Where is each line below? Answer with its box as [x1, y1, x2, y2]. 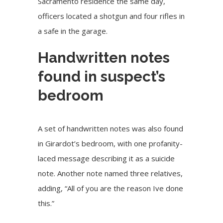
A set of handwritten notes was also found [38, 123, 184, 134]
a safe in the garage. [38, 25, 108, 36]
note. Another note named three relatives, [38, 168, 183, 179]
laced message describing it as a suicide [38, 153, 175, 164]
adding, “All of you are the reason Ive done [38, 183, 184, 194]
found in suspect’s [38, 67, 166, 85]
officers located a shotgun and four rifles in [38, 10, 185, 21]
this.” [38, 198, 55, 209]
